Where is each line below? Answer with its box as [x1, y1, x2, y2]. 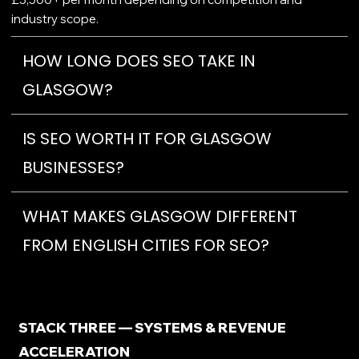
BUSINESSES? [22, 156, 124, 179]
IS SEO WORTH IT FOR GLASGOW [22, 127, 272, 151]
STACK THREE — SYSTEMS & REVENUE [18, 319, 286, 337]
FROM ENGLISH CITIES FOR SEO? [22, 234, 269, 257]
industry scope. [10, 11, 99, 27]
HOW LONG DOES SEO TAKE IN [22, 50, 256, 73]
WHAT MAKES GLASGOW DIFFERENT [22, 205, 297, 228]
